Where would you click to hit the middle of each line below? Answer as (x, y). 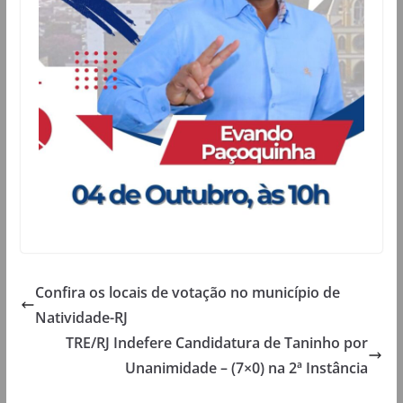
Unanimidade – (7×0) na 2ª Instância (247, 368)
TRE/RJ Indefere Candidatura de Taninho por (217, 343)
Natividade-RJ (81, 318)
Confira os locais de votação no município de (187, 293)
